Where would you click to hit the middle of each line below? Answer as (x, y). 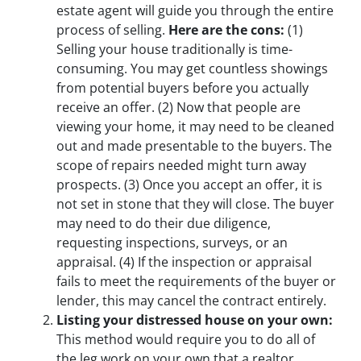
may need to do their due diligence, (164, 223)
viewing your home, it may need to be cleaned (195, 126)
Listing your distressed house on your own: (195, 320)
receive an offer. (107, 107)
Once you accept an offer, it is (232, 184)
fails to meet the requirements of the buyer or (196, 281)
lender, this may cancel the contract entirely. (191, 300)
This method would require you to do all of (186, 339)
